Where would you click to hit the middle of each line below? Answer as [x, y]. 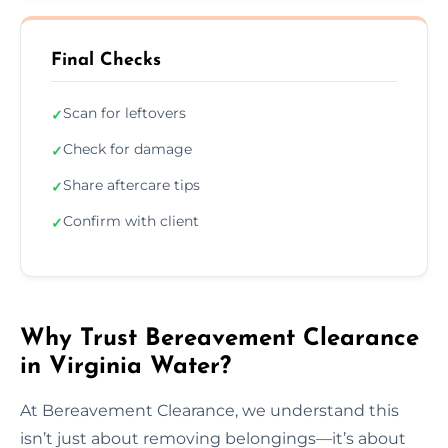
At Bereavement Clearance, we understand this [209, 410]
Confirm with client [131, 220]
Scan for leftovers [124, 112]
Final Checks [106, 60]
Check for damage [127, 148]
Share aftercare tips [131, 184]
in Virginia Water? [125, 366]
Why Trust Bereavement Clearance [219, 338]
